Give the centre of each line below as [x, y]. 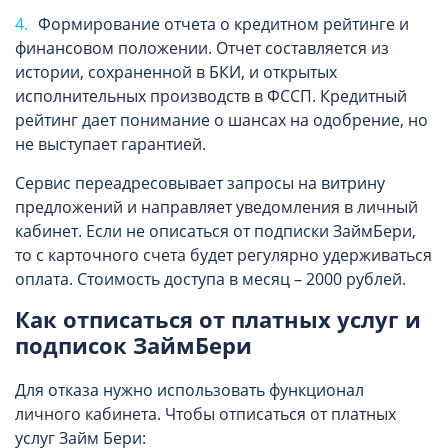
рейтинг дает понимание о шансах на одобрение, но [221, 120]
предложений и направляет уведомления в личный [216, 207]
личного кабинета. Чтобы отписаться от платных [205, 414]
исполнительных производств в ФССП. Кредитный [211, 96]
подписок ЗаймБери [133, 345]
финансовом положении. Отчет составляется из [202, 48]
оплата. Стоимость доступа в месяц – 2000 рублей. [210, 279]
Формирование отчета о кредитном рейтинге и [223, 24]
